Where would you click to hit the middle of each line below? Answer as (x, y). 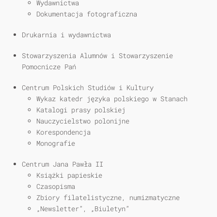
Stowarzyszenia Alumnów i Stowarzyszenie (97, 56)
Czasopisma (56, 186)
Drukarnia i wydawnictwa (66, 35)
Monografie (56, 143)
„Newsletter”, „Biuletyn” (83, 209)
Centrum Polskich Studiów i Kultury (88, 88)
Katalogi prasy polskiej (81, 110)
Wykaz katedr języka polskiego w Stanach (112, 99)
